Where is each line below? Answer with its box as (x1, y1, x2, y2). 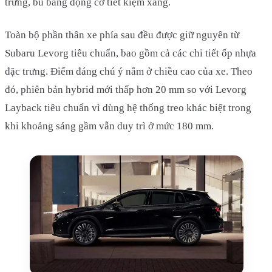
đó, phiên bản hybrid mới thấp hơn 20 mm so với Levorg (5, 83, 246, 95)
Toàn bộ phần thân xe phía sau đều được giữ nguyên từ (5, 29, 239, 41)
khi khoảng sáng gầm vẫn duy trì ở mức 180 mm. (5, 120, 214, 132)
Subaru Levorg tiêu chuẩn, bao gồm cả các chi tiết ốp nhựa (5, 47, 256, 59)
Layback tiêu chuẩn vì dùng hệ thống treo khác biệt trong (5, 101, 251, 114)
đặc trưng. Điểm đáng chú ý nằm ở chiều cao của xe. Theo (5, 65, 253, 77)
